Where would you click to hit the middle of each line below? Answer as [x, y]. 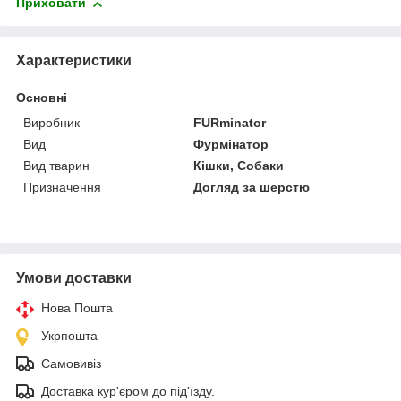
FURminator [230, 123]
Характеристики [74, 61]
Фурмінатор [231, 145]
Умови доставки [74, 278]
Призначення [62, 188]
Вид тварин [56, 166]
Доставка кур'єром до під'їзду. [128, 392]
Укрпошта [69, 336]
